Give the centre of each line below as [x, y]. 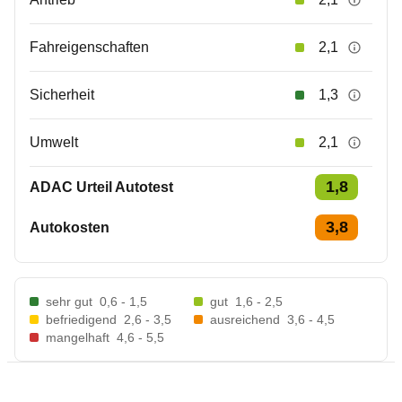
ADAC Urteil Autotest [101, 187]
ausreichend [245, 319]
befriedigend [81, 319]
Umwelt [54, 142]
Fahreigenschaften [89, 47]
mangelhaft [78, 337]
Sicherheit [62, 95]
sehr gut [69, 301]
